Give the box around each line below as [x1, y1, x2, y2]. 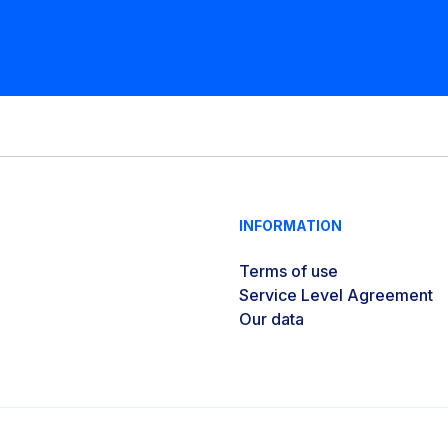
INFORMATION [239, 217, 342, 234]
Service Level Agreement [239, 285, 433, 305]
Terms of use [239, 261, 338, 281]
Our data [239, 309, 304, 329]
